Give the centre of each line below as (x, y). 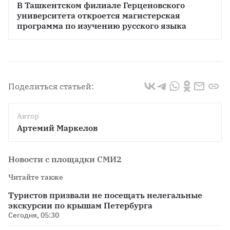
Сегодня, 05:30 (34, 215)
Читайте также (36, 177)
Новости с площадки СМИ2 (65, 159)
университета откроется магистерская (99, 16)
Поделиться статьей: (51, 87)
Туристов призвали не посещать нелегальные (105, 195)
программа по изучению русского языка (102, 26)
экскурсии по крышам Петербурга (80, 206)
